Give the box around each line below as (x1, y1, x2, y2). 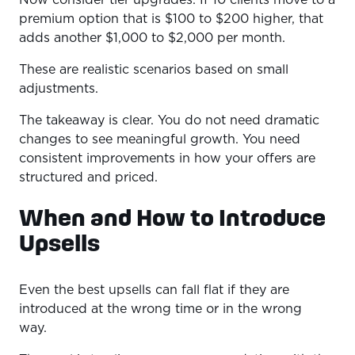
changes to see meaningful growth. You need (19, 132, 300, 146)
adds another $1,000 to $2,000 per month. (19, 31, 289, 44)
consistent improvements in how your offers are (19, 151, 315, 165)
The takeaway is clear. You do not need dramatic (19, 113, 319, 127)
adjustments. (19, 82, 102, 95)
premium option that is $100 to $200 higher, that (19, 12, 323, 25)
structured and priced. (19, 170, 162, 184)
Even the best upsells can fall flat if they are (19, 284, 289, 297)
